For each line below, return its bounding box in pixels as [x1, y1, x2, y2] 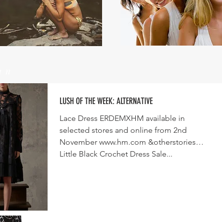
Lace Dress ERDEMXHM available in [59, 113, 185, 123]
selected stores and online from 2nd [59, 125, 187, 135]
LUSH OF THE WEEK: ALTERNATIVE [59, 96, 153, 107]
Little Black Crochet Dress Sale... [59, 149, 172, 159]
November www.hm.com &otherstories [59, 137, 196, 147]
